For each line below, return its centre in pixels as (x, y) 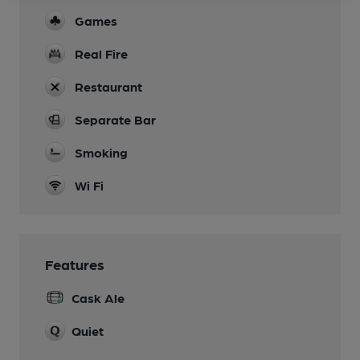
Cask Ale (98, 297)
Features (75, 264)
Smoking (101, 152)
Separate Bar (115, 119)
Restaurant (108, 86)
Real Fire (101, 53)
